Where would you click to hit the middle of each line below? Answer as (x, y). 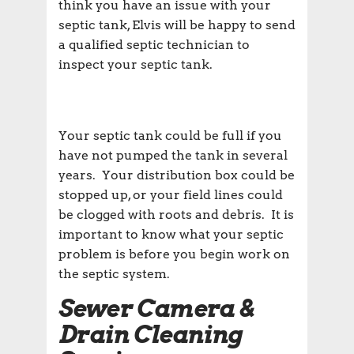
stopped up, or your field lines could (171, 195)
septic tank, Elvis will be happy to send (177, 25)
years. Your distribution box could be (177, 175)
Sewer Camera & (156, 309)
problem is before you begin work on (174, 254)
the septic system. (114, 274)
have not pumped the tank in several (173, 156)
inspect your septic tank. (136, 65)
